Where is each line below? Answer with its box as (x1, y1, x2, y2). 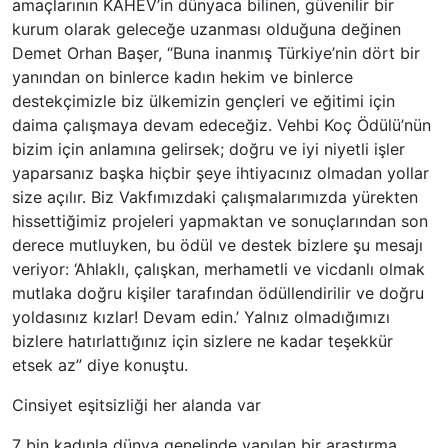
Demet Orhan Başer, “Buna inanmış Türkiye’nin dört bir (12, 43, 420, 64)
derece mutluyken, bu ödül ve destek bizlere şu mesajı (12, 235, 423, 256)
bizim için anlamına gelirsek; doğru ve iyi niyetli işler (12, 139, 405, 160)
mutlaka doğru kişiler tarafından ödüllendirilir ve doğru (12, 283, 424, 304)
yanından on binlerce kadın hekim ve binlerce (12, 67, 353, 88)
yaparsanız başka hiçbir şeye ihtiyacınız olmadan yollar (12, 163, 429, 184)
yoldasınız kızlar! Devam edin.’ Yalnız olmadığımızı (12, 307, 390, 328)
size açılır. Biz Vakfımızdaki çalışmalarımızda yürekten (12, 187, 418, 208)
